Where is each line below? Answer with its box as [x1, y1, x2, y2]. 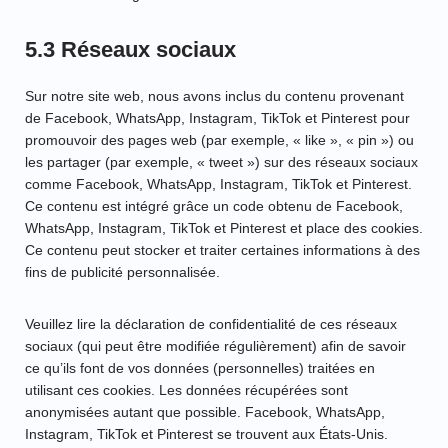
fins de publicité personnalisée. [25, 264, 220, 281]
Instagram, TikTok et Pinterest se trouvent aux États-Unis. [25, 426, 388, 443]
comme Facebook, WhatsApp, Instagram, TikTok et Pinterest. [25, 176, 412, 193]
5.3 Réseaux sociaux [25, 37, 236, 63]
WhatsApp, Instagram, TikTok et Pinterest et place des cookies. [25, 220, 423, 237]
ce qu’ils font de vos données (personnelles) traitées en [25, 360, 375, 377]
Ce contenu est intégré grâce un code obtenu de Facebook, [25, 198, 403, 215]
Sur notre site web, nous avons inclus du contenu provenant [25, 88, 404, 105]
